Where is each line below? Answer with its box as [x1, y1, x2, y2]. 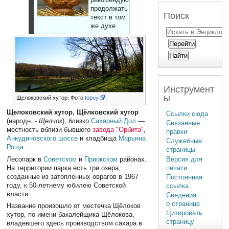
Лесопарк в [7, 155, 44, 163]
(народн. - [7, 117, 39, 125]
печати [166, 164, 188, 172]
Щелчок [39, 117, 63, 125]
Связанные [166, 119, 200, 127]
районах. [118, 155, 147, 163]
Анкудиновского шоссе [7, 134, 78, 143]
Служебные [166, 137, 202, 145]
